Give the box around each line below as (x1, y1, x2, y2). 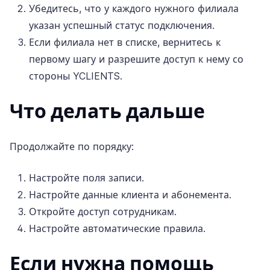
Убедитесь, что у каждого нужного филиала (29, 2, 239, 15)
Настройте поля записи (29, 172, 142, 184)
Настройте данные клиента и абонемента (29, 189, 229, 201)
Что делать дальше (10, 99, 205, 124)
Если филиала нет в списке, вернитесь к (29, 36, 221, 49)
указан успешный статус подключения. (29, 19, 215, 32)
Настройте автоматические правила (29, 222, 203, 235)
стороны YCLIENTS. (29, 70, 122, 83)
